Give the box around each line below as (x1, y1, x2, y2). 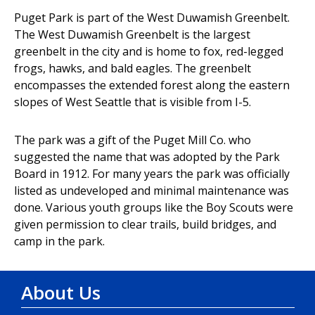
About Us (21, 280, 101, 305)
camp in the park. (14, 233, 105, 249)
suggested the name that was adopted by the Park (14, 148, 280, 165)
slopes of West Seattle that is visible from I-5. (14, 94, 251, 110)
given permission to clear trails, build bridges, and (14, 216, 276, 232)
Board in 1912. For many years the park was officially (14, 165, 290, 181)
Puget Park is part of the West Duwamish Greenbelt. (14, 9, 290, 25)
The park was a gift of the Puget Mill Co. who (14, 131, 251, 148)
